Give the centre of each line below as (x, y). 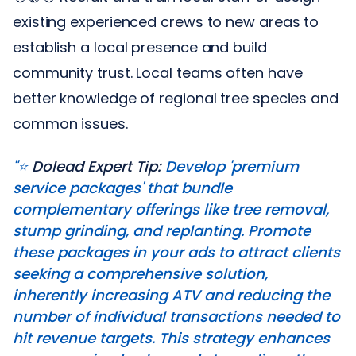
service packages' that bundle (122, 188)
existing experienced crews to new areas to (166, 21)
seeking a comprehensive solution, (140, 273)
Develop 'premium (230, 166)
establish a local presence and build (140, 47)
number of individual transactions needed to (176, 316)
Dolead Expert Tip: (97, 166)
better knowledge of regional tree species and (176, 98)
